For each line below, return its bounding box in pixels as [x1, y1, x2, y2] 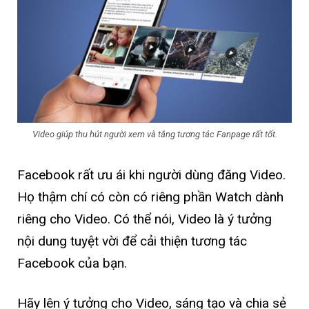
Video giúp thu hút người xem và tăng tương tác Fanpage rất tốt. [32, 129, 277, 140]
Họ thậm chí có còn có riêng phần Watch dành [17, 189, 283, 206]
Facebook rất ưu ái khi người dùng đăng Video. [17, 167, 286, 183]
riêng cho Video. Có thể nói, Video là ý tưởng [17, 211, 272, 228]
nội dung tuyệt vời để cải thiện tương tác [17, 233, 247, 250]
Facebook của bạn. [17, 255, 127, 272]
